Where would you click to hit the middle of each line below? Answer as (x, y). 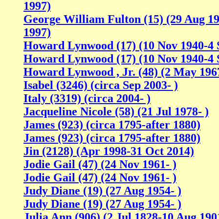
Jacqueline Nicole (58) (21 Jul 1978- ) (116, 112)
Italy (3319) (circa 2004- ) (87, 99)
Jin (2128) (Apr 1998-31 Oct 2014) (109, 151)
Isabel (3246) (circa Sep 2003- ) (101, 85)
